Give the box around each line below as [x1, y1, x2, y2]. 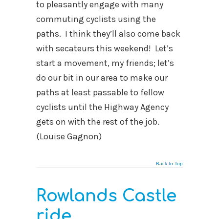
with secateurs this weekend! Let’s [36, 43, 173, 54]
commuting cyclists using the [36, 14, 156, 24]
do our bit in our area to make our [36, 72, 168, 83]
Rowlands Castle [36, 187, 176, 205]
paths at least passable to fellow [36, 87, 164, 98]
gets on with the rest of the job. [36, 116, 161, 127]
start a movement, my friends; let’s [36, 58, 174, 68]
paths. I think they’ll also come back [36, 28, 180, 39]
